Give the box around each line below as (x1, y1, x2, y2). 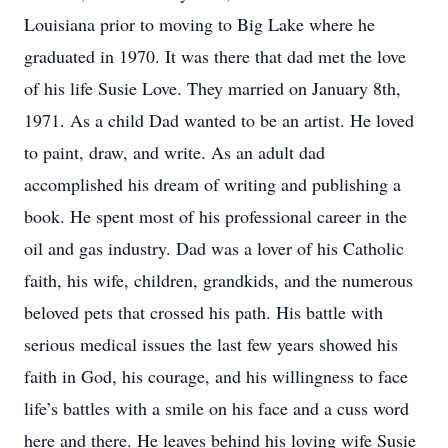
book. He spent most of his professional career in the (24, 204, 407, 228)
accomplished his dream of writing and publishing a (24, 172, 401, 196)
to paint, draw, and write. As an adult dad (24, 140, 325, 164)
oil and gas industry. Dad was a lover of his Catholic (24, 236, 404, 260)
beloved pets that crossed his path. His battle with (24, 300, 383, 324)
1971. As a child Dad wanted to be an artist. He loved (24, 108, 414, 132)
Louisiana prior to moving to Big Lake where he (24, 12, 375, 36)
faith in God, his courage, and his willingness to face (24, 364, 408, 388)
